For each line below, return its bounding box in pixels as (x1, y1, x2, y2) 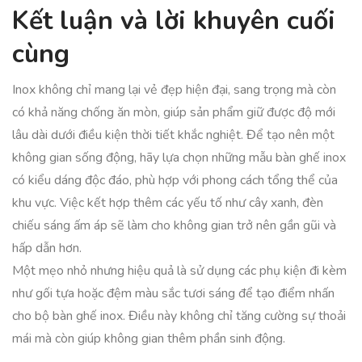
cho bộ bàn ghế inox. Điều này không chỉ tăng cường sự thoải (12, 307, 346, 325)
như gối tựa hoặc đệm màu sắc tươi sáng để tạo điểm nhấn (12, 284, 335, 302)
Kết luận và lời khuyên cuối (12, 3, 335, 38)
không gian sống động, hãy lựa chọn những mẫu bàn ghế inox (12, 149, 346, 166)
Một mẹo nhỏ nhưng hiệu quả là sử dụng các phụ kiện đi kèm (12, 262, 347, 280)
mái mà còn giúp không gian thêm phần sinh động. (12, 330, 285, 347)
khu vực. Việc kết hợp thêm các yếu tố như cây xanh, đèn (12, 194, 323, 212)
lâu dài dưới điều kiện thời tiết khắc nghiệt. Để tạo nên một (12, 126, 335, 144)
